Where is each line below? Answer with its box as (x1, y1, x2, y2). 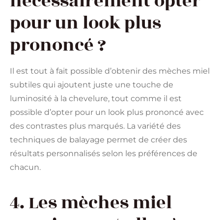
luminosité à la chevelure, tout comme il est (10, 94, 182, 104)
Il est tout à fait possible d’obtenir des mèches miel (10, 66, 210, 76)
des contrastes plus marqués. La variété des (10, 121, 181, 131)
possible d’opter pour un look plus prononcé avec (10, 108, 204, 117)
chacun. (10, 163, 41, 172)
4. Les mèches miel (10, 189, 172, 216)
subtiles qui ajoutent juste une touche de (10, 80, 173, 90)
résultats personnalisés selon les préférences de (10, 149, 197, 159)
